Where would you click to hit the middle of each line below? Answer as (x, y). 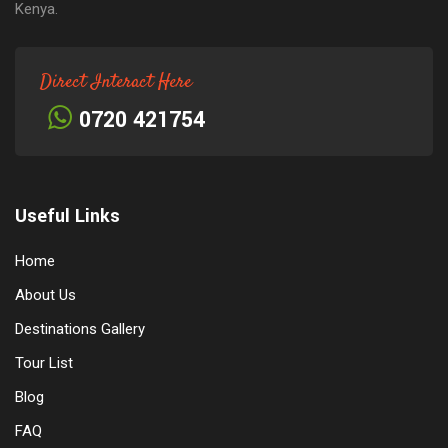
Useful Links (67, 215)
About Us (45, 294)
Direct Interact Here (116, 82)
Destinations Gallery (80, 328)
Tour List (44, 362)
